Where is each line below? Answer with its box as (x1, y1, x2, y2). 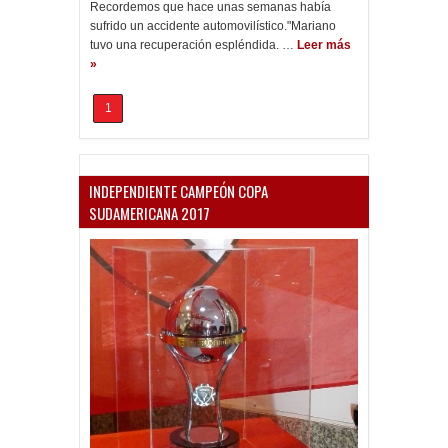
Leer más (297, 38, 351, 52)
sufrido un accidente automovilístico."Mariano (90, 19, 336, 33)
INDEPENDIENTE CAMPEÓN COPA (89, 180, 268, 202)
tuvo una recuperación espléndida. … (90, 38, 294, 52)
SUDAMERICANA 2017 (89, 202, 210, 224)
